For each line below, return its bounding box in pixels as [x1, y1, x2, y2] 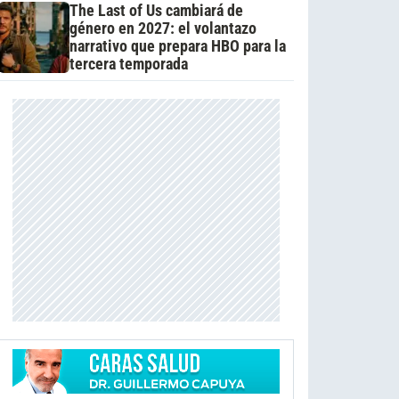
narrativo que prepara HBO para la [69, 37, 286, 55]
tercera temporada [69, 54, 188, 73]
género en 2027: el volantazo [69, 19, 256, 37]
